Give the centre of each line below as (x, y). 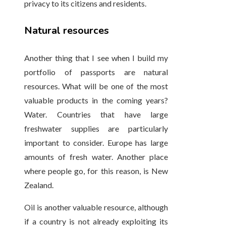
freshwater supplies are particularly (96, 128)
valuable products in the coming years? (96, 100)
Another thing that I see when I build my (96, 58)
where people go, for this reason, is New (96, 171)
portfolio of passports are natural (96, 72)
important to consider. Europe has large (96, 142)
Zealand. (39, 185)
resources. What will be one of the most (96, 86)
